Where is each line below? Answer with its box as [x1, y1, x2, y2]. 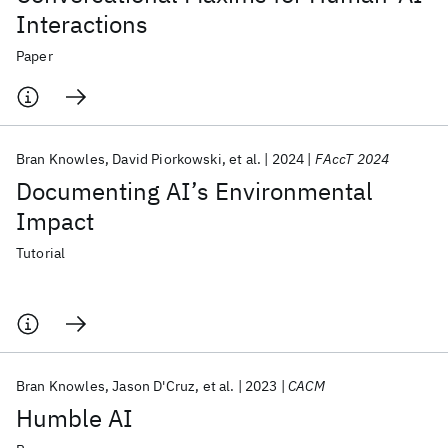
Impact [16, 205, 94, 237]
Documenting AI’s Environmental [16, 175, 373, 207]
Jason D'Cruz [112, 377, 196, 395]
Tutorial [16, 244, 66, 262]
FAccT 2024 [314, 150, 390, 168]
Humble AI [16, 402, 133, 434]
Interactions [16, 8, 148, 40]
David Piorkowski [112, 150, 222, 168]
